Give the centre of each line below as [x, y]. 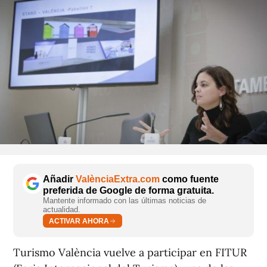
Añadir [59, 179]
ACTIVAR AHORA [79, 221]
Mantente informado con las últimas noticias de [125, 201]
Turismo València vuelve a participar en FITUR [130, 252]
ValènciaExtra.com [118, 179]
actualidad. [62, 209]
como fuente [189, 179]
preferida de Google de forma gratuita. [128, 190]
